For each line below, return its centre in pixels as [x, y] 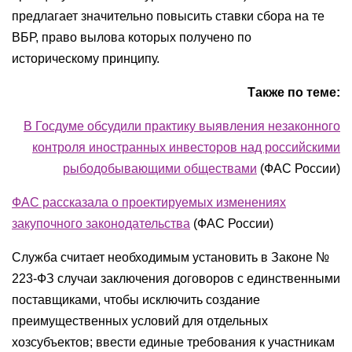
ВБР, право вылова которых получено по [132, 37]
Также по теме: [294, 92]
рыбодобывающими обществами [160, 169]
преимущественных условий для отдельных [140, 321]
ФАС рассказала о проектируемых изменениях [149, 202]
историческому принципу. [86, 59]
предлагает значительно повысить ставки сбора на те [168, 16]
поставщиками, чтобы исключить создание [136, 300]
